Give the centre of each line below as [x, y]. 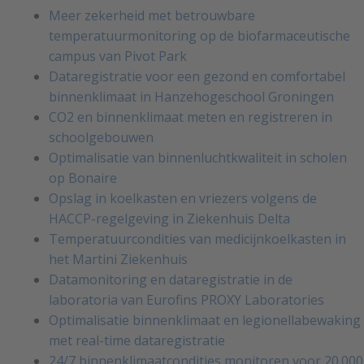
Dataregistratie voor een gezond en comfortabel [197, 77]
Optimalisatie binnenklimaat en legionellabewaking [205, 321]
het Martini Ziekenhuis [118, 260]
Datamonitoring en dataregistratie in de [171, 280]
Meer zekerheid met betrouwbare [152, 16]
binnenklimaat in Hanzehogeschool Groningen [191, 97]
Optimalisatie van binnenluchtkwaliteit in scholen [198, 158]
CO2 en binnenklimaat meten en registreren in [191, 117]
